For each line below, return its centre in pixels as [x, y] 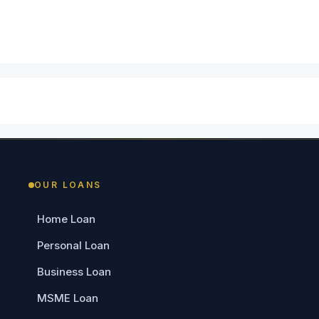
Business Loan [74, 271]
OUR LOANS [68, 184]
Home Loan [66, 219]
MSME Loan [68, 298]
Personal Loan [73, 245]
